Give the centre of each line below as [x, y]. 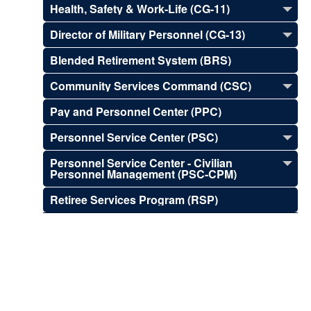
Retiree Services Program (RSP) [134, 200]
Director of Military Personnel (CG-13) [148, 34]
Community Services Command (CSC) [151, 86]
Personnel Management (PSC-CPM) [143, 174]
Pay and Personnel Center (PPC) [136, 111]
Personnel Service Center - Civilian [141, 163]
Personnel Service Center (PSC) [134, 137]
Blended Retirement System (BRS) [141, 60]
